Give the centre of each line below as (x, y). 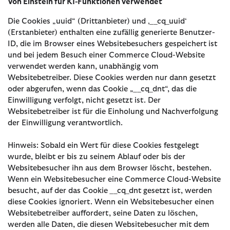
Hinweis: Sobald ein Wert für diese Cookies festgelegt (103, 145)
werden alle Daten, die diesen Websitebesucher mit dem (109, 224)
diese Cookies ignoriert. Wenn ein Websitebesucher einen (111, 202)
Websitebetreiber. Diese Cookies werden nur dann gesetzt (112, 78)
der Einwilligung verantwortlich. (65, 123)
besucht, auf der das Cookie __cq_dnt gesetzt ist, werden (110, 190)
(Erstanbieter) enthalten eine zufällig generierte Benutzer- (111, 32)
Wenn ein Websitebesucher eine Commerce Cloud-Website (114, 179)
